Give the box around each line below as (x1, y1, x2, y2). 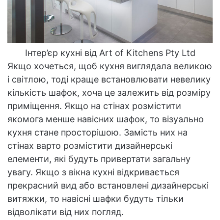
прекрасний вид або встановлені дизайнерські (7, 180, 209, 191)
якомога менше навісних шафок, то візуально (7, 113, 204, 124)
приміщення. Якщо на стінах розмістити (7, 100, 181, 111)
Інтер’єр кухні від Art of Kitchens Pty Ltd (25, 47, 195, 58)
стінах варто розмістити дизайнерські (7, 140, 172, 151)
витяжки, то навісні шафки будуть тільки (7, 193, 184, 204)
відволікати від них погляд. (7, 206, 124, 217)
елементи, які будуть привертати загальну (7, 153, 191, 164)
